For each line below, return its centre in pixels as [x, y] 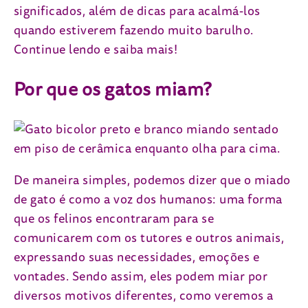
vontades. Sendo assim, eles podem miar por [141, 276]
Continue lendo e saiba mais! [97, 50]
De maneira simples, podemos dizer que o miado [152, 180]
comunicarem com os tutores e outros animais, [149, 238]
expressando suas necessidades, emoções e [137, 257]
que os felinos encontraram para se [114, 219]
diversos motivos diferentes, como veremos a [144, 296]
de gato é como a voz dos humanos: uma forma [148, 199]
